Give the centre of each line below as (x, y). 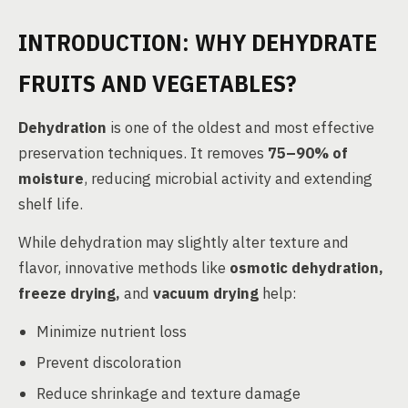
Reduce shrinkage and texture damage (168, 393)
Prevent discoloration (109, 362)
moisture (51, 178)
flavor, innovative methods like (124, 268)
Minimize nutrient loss (112, 331)
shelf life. (51, 204)
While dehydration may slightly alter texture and (184, 242)
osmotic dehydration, (306, 268)
